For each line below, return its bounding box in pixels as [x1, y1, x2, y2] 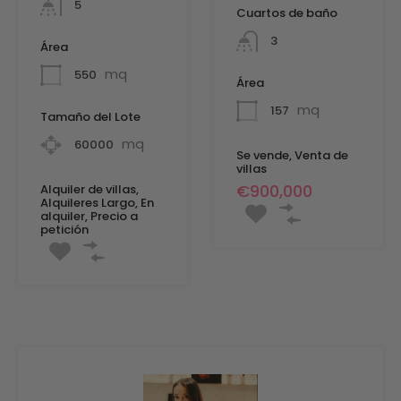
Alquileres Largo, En [40, 193, 154, 211]
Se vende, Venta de [236, 147, 348, 165]
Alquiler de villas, [40, 180, 139, 198]
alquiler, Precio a [40, 207, 138, 225]
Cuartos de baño [236, 4, 337, 21]
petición [40, 220, 89, 238]
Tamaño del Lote [40, 107, 141, 125]
